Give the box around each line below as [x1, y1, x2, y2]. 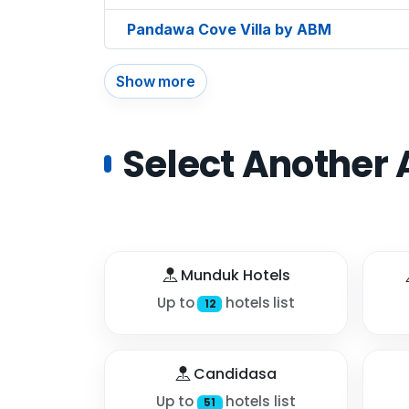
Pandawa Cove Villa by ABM [127, 19, 331, 38]
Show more [116, 71, 195, 90]
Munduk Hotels [176, 264, 290, 286]
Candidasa [190, 363, 277, 385]
